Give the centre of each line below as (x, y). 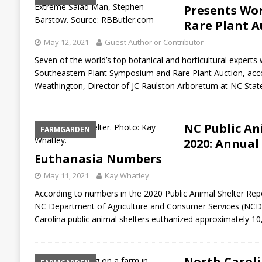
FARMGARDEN (65, 129)
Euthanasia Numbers (98, 158)
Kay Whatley (127, 175)
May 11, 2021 (66, 175)
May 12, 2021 (66, 42)
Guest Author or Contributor (154, 42)
